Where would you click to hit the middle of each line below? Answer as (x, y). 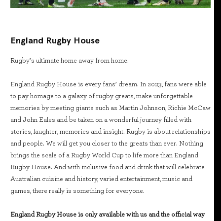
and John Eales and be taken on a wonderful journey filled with (101, 120)
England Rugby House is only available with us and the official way (108, 214)
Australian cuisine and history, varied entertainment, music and (101, 179)
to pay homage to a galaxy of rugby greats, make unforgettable (102, 96)
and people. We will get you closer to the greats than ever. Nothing (107, 143)
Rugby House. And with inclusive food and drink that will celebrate (108, 167)
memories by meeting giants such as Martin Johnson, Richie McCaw (110, 108)
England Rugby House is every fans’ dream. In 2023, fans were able (109, 84)
